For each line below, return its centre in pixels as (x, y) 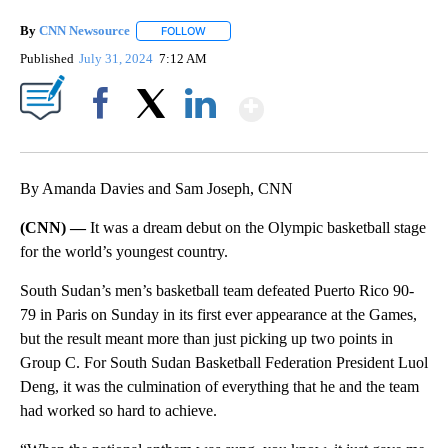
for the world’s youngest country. (124, 252)
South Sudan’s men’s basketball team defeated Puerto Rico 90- (217, 291)
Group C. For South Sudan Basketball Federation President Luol (224, 363)
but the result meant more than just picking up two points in (206, 339)
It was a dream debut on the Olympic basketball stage (258, 228)
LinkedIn (200, 138)
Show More (341, 100)
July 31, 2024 (118, 59)
